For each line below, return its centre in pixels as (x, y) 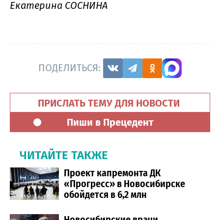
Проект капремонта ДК (112, 173)
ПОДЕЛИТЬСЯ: (71, 68)
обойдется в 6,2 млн (105, 194)
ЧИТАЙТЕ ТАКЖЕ (64, 155)
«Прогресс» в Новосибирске (124, 183)
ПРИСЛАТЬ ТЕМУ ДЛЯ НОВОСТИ (110, 103)
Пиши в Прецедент (110, 122)
